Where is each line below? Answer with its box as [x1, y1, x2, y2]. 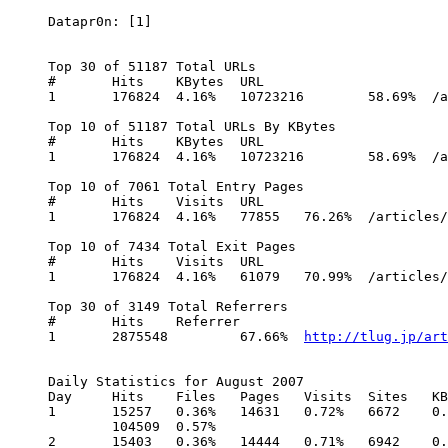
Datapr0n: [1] [48, 13, 152, 29]
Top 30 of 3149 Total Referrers [48, 298, 288, 314]
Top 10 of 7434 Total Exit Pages [48, 238, 296, 254]
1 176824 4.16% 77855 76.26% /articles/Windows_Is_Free [48, 208, 64, 224]
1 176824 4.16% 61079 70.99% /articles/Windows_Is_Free [48, 268, 64, 284]
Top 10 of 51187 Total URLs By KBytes [48, 118, 336, 134]
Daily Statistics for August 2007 [48, 373, 304, 389]
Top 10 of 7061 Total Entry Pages [48, 178, 304, 194]
